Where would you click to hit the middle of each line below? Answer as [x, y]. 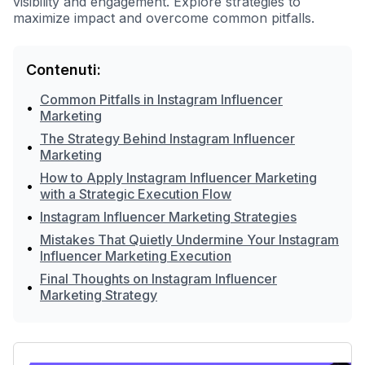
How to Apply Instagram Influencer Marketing [178, 178]
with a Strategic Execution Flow [136, 194]
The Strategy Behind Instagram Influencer [167, 139]
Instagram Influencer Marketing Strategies [168, 217]
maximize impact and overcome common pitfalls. [164, 18]
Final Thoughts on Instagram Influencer [158, 279]
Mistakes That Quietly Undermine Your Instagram [189, 240]
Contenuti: [64, 70]
